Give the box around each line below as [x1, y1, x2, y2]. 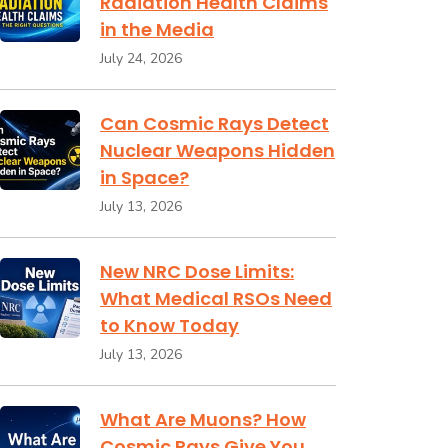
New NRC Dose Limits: [100, 259, 294, 284]
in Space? [100, 165, 189, 190]
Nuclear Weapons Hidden [100, 138, 335, 163]
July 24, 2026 [100, 49, 182, 68]
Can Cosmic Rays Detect [100, 111, 329, 136]
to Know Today [100, 313, 239, 338]
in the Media [100, 17, 214, 42]
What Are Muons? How [100, 407, 306, 432]
